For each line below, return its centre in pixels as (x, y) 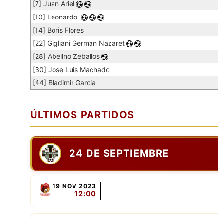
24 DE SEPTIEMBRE (119, 154)
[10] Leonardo (56, 17)
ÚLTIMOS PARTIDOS (82, 115)
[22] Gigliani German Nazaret (79, 43)
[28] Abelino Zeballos (66, 56)
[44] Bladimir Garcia (64, 82)
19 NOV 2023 (74, 186)
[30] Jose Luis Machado (71, 69)
